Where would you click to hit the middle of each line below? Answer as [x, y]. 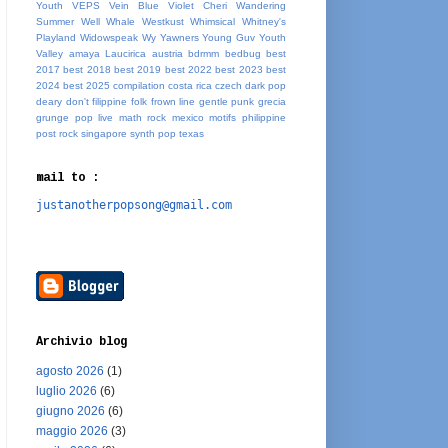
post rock [57, 133]
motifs [223, 117]
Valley [49, 53]
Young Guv [229, 37]
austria [167, 53]
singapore [104, 133]
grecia [272, 101]
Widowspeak [108, 37]
